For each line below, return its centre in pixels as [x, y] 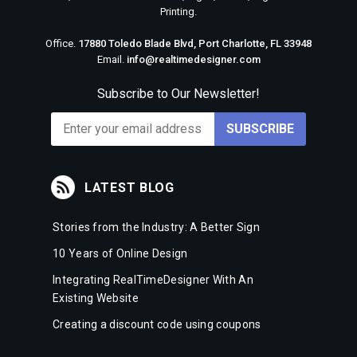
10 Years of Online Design [120, 253]
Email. [112, 59]
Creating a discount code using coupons [157, 324]
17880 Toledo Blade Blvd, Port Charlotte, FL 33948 [195, 43]
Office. [62, 43]
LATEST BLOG [129, 188]
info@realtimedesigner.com [193, 59]
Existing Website [96, 298]
